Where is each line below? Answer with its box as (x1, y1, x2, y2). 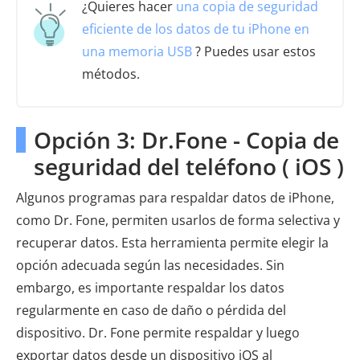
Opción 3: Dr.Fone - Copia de (34, 125, 339, 156)
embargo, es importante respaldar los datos (16, 279, 284, 297)
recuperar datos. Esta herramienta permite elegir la (16, 234, 329, 252)
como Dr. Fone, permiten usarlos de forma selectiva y (16, 211, 340, 230)
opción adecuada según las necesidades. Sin (16, 256, 284, 275)
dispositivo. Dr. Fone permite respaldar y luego (16, 324, 300, 342)
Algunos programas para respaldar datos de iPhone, (16, 189, 334, 207)
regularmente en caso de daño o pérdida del (16, 301, 286, 320)
